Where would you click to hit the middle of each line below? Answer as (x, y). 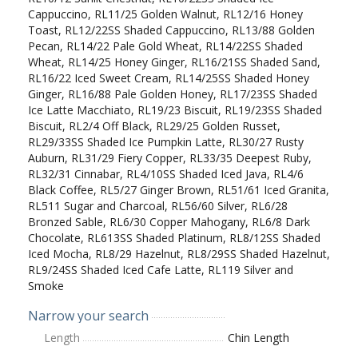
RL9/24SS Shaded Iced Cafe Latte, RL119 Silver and (161, 269)
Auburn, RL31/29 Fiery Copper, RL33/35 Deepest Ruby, (170, 157)
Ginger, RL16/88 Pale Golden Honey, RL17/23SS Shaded (173, 93)
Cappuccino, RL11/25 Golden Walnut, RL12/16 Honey (165, 14)
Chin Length (259, 337)
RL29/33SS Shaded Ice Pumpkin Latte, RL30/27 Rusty (166, 141)
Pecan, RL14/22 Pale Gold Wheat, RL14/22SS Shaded (165, 46)
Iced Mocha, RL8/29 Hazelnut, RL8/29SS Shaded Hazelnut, (179, 253)
